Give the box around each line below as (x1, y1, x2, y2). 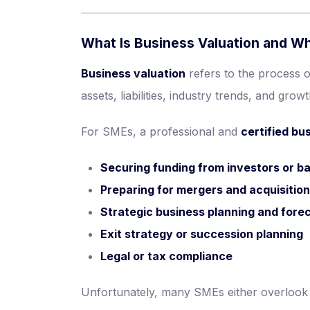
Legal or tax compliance (100, 249, 232, 263)
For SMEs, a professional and (81, 125, 241, 138)
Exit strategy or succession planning (100, 227, 303, 241)
